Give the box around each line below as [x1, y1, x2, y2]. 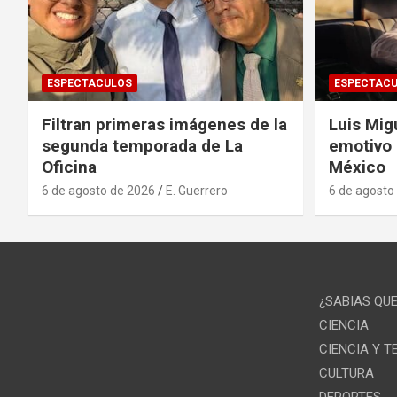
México [328, 156, 385, 177]
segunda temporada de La [42, 135, 243, 156]
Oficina [42, 156, 97, 177]
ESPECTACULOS [47, 76, 132, 90]
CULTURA [318, 365, 374, 382]
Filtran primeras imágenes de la [42, 113, 287, 135]
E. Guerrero [166, 183, 228, 198]
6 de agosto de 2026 [42, 183, 155, 198]
